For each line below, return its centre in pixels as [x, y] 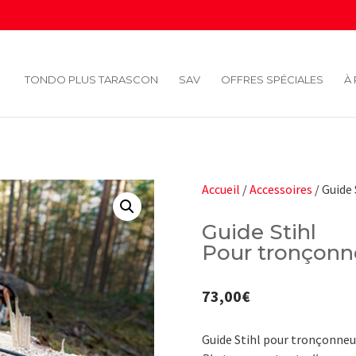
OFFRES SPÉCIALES [272, 79]
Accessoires [281, 189]
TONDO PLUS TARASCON [91, 79]
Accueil [221, 189]
